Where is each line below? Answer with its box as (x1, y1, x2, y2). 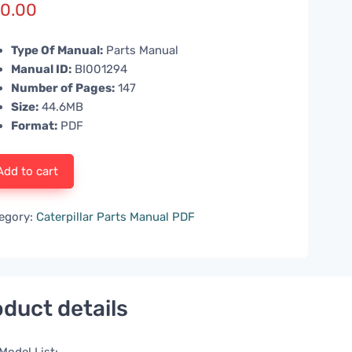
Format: (11, 119, 58, 134)
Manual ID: (11, 62, 72, 77)
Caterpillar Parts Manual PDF (36, 210, 196, 225)
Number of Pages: (11, 81, 115, 96)
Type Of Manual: (11, 43, 104, 58)
